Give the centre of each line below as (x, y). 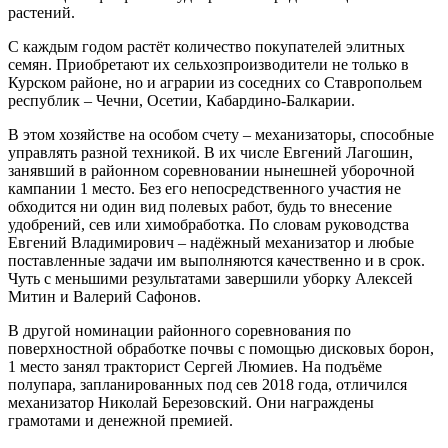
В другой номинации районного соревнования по (179, 330)
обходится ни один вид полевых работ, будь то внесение (200, 206)
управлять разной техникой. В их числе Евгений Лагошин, (210, 152)
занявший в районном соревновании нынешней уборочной (211, 170)
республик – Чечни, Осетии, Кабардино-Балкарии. (181, 100)
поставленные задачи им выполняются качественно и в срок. (216, 260)
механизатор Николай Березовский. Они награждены (191, 402)
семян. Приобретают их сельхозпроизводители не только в (208, 64)
